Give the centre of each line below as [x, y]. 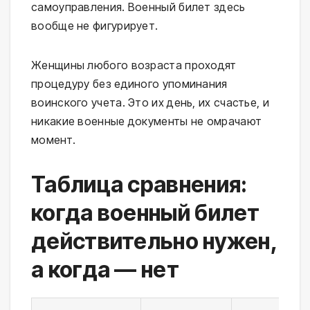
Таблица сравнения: [139, 184]
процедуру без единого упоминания [129, 83]
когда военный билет [146, 212]
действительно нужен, [154, 241]
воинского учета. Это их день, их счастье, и [150, 102]
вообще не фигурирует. [95, 25]
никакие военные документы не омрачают [147, 121]
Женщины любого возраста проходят [134, 65]
